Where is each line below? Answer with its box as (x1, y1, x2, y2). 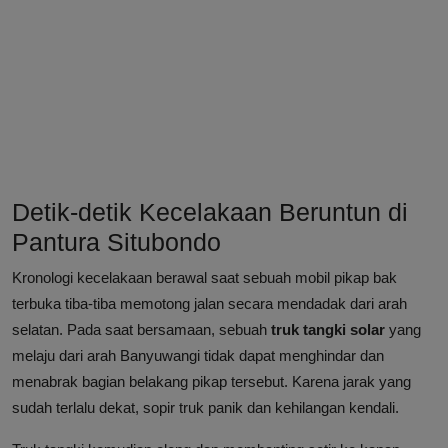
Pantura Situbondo (12, 228, 221, 257)
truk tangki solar (271, 321, 385, 339)
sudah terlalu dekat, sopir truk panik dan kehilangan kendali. (12, 399, 399, 417)
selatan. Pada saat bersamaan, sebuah (12, 321, 271, 339)
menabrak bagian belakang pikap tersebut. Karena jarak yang (12, 373, 411, 391)
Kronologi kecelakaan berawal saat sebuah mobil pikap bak (12, 269, 397, 287)
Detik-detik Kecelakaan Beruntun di (12, 198, 408, 227)
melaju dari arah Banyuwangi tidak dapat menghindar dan (12, 347, 384, 365)
